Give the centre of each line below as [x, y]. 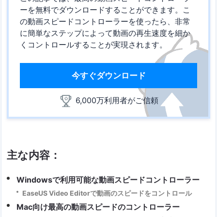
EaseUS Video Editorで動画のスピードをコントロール [107, 193]
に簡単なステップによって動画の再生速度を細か [105, 33]
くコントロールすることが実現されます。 [93, 44]
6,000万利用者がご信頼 [116, 100]
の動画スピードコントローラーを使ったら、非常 [105, 21]
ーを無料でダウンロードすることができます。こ [105, 9]
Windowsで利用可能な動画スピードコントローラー [108, 179]
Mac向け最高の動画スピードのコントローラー [98, 207]
